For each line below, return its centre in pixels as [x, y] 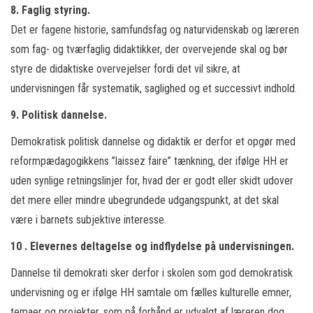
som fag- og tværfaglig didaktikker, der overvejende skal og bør [149, 49]
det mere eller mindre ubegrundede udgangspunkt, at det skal [145, 200]
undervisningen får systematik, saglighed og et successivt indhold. [154, 88]
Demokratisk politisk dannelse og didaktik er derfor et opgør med [153, 141]
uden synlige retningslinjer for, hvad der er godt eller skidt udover [152, 181]
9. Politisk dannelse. [59, 115]
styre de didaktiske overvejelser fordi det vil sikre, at [125, 69]
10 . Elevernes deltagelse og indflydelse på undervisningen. [152, 246]
